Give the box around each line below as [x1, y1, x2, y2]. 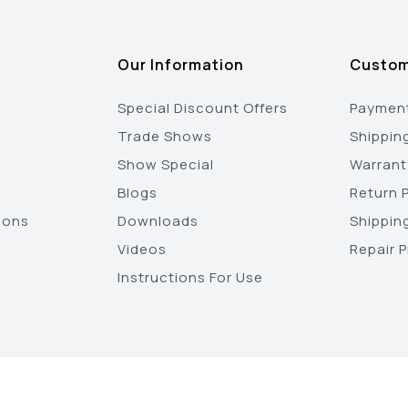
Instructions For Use [117, 268, 264, 287]
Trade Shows [117, 127, 213, 146]
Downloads [117, 211, 199, 230]
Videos [117, 240, 168, 259]
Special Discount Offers [117, 98, 289, 117]
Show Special [117, 155, 215, 174]
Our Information [117, 55, 245, 75]
